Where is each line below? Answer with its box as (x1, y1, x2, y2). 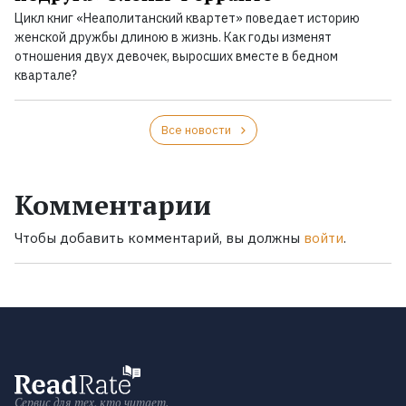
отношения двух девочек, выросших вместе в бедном (14, 48, 338, 65)
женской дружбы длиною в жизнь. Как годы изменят (14, 29, 332, 46)
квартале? (14, 67, 77, 84)
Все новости (160, 122, 231, 139)
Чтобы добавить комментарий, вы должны (14, 229, 304, 247)
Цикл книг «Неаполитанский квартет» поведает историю (14, 10, 360, 27)
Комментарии (14, 187, 211, 224)
